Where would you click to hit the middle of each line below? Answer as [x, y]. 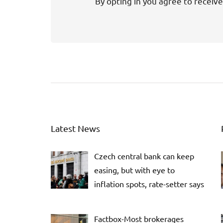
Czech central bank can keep [144, 156]
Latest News [75, 128]
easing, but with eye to [134, 170]
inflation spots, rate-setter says [149, 184]
